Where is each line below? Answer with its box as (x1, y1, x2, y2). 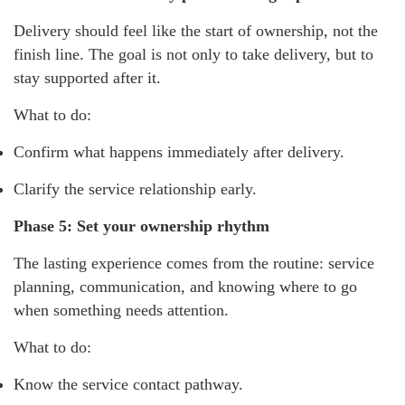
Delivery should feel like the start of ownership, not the (14, 22, 378, 40)
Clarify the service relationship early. (14, 180, 257, 198)
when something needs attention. (14, 301, 229, 319)
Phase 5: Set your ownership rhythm (14, 217, 269, 235)
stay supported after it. (14, 69, 161, 87)
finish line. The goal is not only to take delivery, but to (14, 45, 373, 63)
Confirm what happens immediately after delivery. (14, 143, 344, 161)
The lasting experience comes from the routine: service (14, 254, 374, 272)
